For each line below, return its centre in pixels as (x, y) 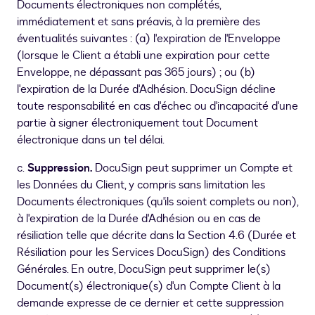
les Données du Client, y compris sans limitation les (141, 185)
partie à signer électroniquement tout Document (137, 123)
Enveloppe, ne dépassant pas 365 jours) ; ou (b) (136, 73)
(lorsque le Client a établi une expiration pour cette (143, 56)
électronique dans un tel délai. (91, 140)
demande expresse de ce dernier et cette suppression (150, 303)
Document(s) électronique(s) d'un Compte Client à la (149, 287)
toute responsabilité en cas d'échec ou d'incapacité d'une (157, 107)
